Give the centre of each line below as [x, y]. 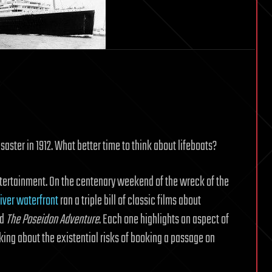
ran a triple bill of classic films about [130, 201]
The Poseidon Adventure [53, 220]
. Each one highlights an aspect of [164, 220]
